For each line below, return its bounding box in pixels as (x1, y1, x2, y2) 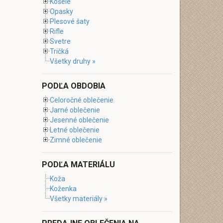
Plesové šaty (49, 17, 90, 25)
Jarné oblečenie (49, 106, 100, 114)
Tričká (49, 47, 69, 55)
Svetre (49, 37, 71, 45)
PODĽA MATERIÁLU (41, 160, 115, 169)
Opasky (49, 7, 73, 15)
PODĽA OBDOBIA (41, 81, 106, 91)
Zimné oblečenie (49, 136, 102, 144)
